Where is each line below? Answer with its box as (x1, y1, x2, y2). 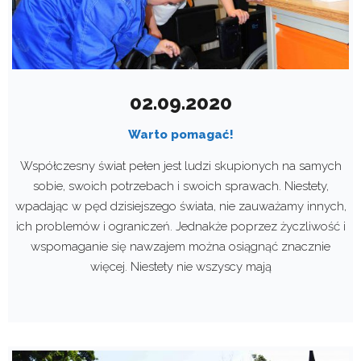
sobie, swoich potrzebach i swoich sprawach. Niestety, (32, 179, 329, 194)
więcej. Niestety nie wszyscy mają (89, 259, 272, 275)
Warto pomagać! (127, 127, 234, 143)
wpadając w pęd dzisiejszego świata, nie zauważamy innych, (15, 199, 346, 214)
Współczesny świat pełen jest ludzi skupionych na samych (19, 159, 342, 174)
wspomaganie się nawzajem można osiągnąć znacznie (31, 239, 330, 255)
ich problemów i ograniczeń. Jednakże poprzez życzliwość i (15, 219, 346, 234)
